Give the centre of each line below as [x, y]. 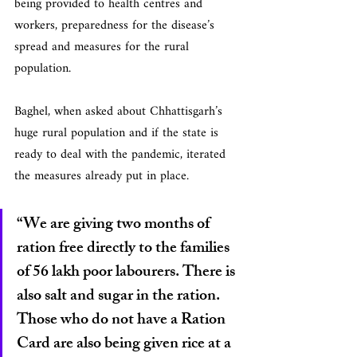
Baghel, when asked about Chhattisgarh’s [120, 112]
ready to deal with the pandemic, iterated [122, 155]
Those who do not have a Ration [123, 321]
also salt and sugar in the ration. [120, 297]
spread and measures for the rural [104, 47]
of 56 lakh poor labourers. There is [127, 273]
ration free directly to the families [125, 249]
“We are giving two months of [115, 225]
